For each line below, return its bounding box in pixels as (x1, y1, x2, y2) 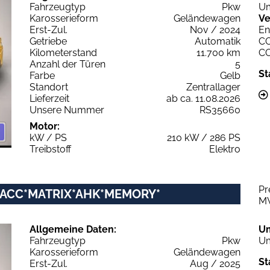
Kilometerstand (30, 46, 97, 58)
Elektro (209, 143, 240, 155)
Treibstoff (30, 143, 71, 155)
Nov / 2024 (190, 24, 240, 36)
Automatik (195, 35, 240, 47)
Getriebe (30, 35, 67, 47)
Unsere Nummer (30, 104, 104, 116)
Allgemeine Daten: (30, 223, 116, 235)
